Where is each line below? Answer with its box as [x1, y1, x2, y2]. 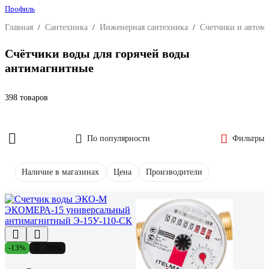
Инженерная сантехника [100, 23, 188, 32]
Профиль [5, 4, 35, 13]
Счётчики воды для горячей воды [5, 47, 190, 61]
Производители [146, 167, 202, 177]
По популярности [87, 133, 150, 143]
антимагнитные [5, 61, 94, 75]
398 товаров [5, 92, 48, 102]
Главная [5, 23, 33, 32]
